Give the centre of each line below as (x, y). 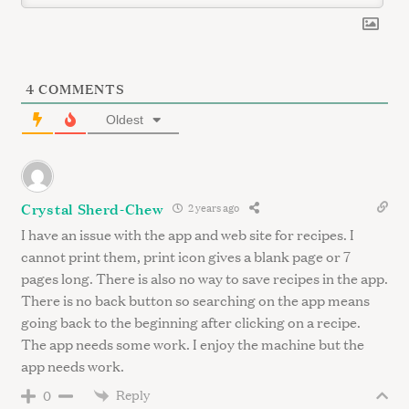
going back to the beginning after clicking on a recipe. (191, 321)
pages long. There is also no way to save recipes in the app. (204, 278)
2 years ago (212, 208)
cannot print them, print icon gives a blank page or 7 (186, 256)
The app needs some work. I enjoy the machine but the (193, 343)
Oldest (125, 119)
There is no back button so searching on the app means (195, 299)
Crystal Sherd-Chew (92, 208)
